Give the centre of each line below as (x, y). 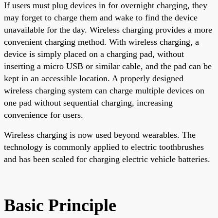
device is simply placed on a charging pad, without (94, 54)
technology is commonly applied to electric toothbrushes (104, 147)
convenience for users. (44, 115)
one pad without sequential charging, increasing (88, 102)
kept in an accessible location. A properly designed (94, 78)
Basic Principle (60, 205)
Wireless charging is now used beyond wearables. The (100, 135)
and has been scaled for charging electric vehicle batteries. (107, 159)
